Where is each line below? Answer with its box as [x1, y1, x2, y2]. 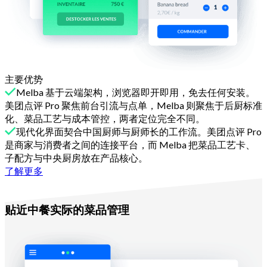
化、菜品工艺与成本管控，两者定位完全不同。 [5, 113, 205, 125]
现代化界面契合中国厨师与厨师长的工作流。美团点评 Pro [16, 126, 262, 138]
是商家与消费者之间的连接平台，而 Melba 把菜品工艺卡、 [5, 139, 255, 151]
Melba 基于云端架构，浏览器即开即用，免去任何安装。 [16, 86, 255, 98]
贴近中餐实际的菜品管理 [5, 203, 129, 216]
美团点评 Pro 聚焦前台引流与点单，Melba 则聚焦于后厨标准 [5, 100, 262, 111]
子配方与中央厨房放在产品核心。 [5, 152, 148, 164]
